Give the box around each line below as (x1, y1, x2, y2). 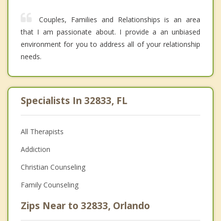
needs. (21, 52, 41, 62)
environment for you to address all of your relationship (21, 39, 200, 49)
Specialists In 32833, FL (21, 94, 127, 108)
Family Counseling (21, 180, 78, 190)
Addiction (21, 145, 50, 154)
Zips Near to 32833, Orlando (21, 199, 150, 213)
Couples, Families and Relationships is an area (39, 15, 200, 25)
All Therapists (21, 127, 64, 137)
